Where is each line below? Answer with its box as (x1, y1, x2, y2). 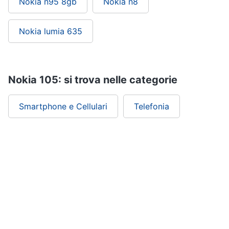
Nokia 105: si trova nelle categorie (8, 74, 177, 86)
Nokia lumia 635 (19, 26, 82, 36)
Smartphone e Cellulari (19, 101, 107, 111)
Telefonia (134, 101, 169, 111)
